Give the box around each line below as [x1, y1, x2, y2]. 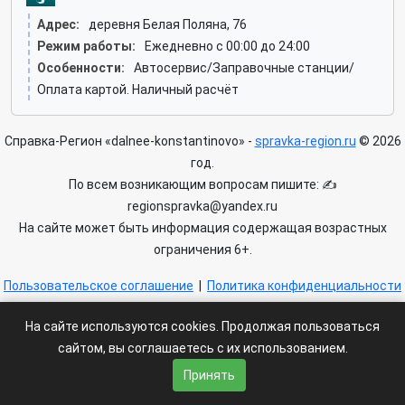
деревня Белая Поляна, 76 [89, 17, 247, 32]
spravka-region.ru [254, 134, 356, 148]
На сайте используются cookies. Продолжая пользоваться [25, 319, 380, 334]
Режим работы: [37, 39, 136, 53]
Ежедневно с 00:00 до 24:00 [145, 39, 310, 53]
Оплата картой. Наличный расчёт [37, 82, 239, 97]
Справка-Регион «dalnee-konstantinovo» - [4, 134, 255, 148]
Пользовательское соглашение [4, 278, 193, 293]
